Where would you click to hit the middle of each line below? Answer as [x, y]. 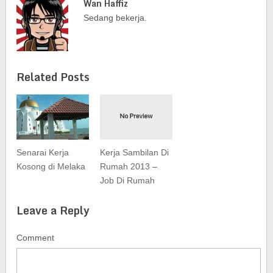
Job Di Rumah [127, 181]
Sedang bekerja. [115, 18]
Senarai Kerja [43, 153]
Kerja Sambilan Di [134, 153]
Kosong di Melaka [51, 167]
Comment [36, 237]
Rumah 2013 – [128, 167]
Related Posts [53, 76]
